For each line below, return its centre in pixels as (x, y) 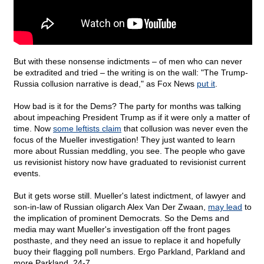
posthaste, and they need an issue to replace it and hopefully (127, 241)
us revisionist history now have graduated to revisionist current (130, 162)
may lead (225, 207)
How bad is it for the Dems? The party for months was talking (127, 106)
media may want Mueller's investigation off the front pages (122, 230)
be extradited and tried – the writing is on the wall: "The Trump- (131, 73)
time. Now (33, 129)
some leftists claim (87, 129)
